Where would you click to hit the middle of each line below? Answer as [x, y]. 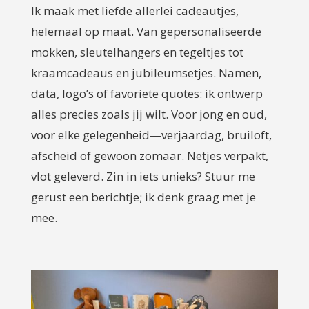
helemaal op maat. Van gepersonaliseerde [146, 31]
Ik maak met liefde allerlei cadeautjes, [134, 10]
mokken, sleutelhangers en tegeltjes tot [137, 52]
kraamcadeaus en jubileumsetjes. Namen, [146, 72]
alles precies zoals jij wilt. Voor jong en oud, [149, 114]
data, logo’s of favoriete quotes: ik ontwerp [147, 93]
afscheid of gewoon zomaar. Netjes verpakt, [149, 155]
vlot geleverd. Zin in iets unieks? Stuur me [143, 176]
